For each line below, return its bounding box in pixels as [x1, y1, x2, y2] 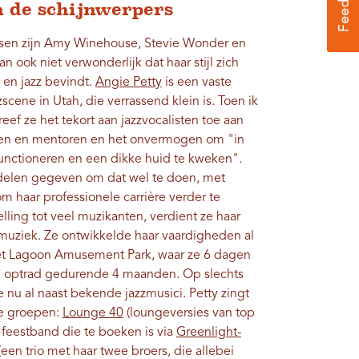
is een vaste [161, 76, 232, 90]
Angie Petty [95, 76, 162, 90]
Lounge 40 [62, 307, 123, 321]
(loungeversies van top [123, 307, 255, 321]
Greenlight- [175, 326, 241, 340]
